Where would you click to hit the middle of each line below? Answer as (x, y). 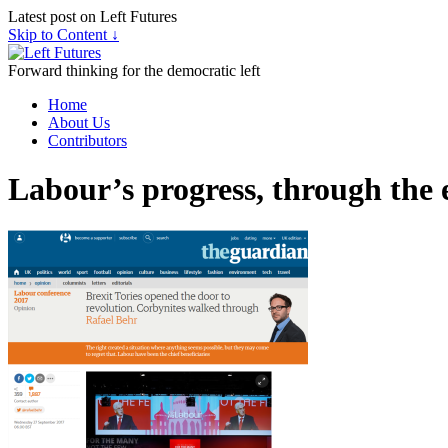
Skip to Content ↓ (63, 34)
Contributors (87, 140)
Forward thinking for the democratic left (134, 70)
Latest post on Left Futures (92, 16)
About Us (79, 122)
